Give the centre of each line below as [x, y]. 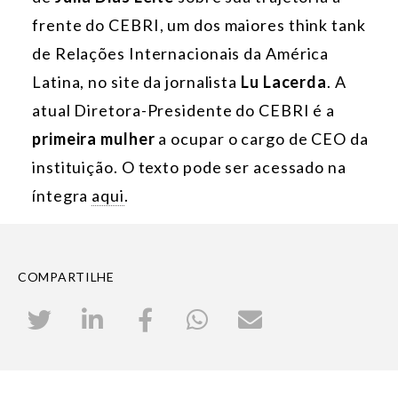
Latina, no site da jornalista [136, 82]
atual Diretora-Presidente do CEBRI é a [184, 111]
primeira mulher [94, 139]
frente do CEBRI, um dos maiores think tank [199, 25]
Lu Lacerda [284, 82]
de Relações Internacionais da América [181, 54]
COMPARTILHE [66, 277]
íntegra [62, 196]
